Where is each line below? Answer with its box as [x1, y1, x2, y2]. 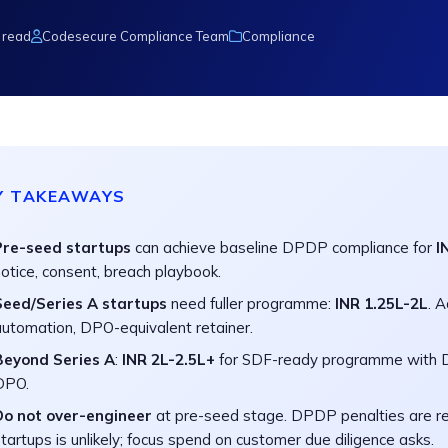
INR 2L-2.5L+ [122, 350, 215, 369]
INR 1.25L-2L [335, 294, 428, 313]
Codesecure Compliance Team [42, 28, 229, 44]
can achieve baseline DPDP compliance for [131, 238, 436, 257]
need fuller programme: [167, 294, 335, 313]
